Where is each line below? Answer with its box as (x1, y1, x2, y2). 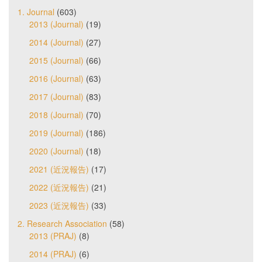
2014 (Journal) (29, 36, 84, 48)
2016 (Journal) (29, 72, 84, 84)
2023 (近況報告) (29, 199, 89, 211)
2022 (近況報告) (29, 181, 89, 193)
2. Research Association (18, 217, 107, 229)
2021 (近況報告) (29, 163, 89, 175)
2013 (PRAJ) (29, 229, 77, 242)
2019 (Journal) (29, 126, 84, 139)
